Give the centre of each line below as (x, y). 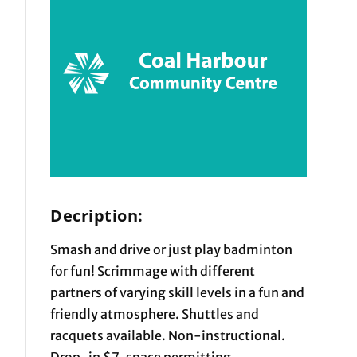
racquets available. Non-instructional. (168, 335)
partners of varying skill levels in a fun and (178, 292)
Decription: (97, 215)
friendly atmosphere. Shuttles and (155, 314)
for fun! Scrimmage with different (153, 271)
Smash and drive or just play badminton (172, 249)
